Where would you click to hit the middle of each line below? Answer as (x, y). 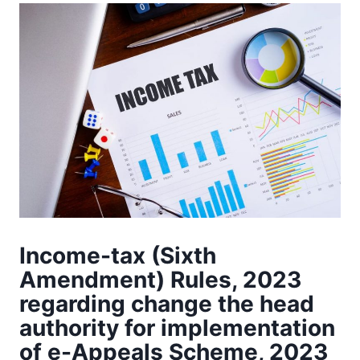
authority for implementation (177, 327)
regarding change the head (167, 303)
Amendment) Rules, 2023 (160, 279)
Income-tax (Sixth (118, 255)
